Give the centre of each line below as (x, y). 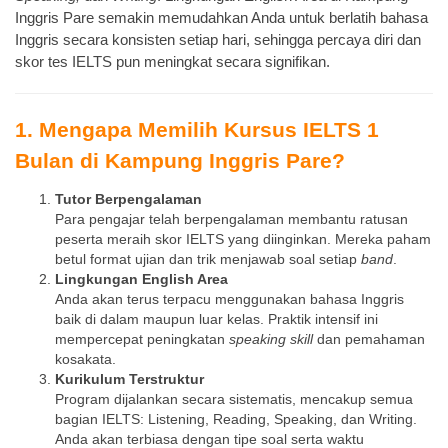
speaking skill (271, 339)
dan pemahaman (369, 339)
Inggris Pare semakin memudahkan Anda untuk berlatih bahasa (221, 18)
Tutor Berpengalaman (128, 199)
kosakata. (85, 359)
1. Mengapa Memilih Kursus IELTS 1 (197, 130)
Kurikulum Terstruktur (129, 379)
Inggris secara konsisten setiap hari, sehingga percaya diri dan (218, 40)
